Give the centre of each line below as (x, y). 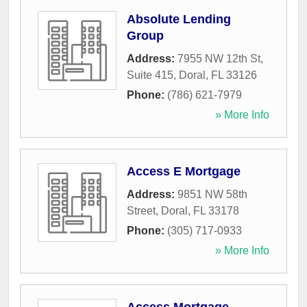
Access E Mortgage (184, 172)
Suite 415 (150, 75)
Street (141, 211)
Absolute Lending (179, 20)
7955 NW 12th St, (220, 59)
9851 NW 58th (212, 195)
